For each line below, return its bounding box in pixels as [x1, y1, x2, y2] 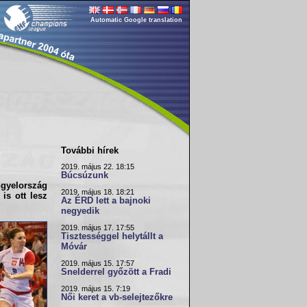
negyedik [61, 206, 99, 216]
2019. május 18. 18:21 [61, 188, 134, 196]
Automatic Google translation [90, 16, 182, 23]
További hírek [61, 145, 119, 156]
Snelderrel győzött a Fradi [61, 267, 171, 277]
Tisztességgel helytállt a [61, 232, 163, 241]
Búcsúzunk [61, 171, 108, 180]
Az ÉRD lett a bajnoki [61, 196, 151, 206]
